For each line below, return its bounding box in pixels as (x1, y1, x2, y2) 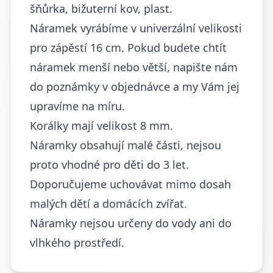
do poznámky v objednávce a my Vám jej (30, 79, 239, 94)
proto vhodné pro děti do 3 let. (30, 157, 189, 172)
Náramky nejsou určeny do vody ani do (30, 216, 232, 230)
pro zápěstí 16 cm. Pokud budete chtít (30, 40, 227, 55)
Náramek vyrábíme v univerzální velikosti (30, 21, 242, 35)
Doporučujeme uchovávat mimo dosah (30, 177, 231, 191)
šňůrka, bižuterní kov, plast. (30, 1, 172, 16)
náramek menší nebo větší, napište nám (30, 60, 238, 74)
